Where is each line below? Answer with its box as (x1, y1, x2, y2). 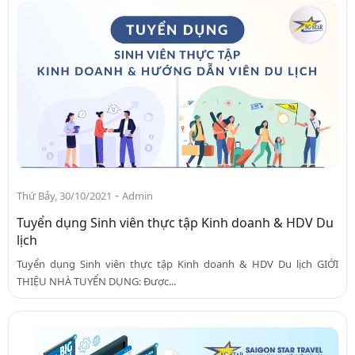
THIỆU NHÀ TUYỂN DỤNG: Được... (17, 274, 176, 289)
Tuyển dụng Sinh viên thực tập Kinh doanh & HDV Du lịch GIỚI (17, 257, 338, 272)
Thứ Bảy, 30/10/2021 (17, 189, 112, 204)
